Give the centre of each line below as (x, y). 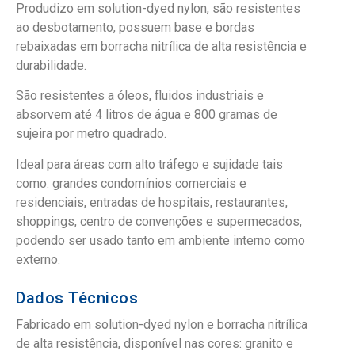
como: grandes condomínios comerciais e (131, 183)
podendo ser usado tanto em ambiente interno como (160, 240)
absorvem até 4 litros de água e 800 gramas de (147, 115)
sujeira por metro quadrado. (91, 134)
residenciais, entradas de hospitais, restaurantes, (152, 202)
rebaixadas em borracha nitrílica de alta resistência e (161, 46)
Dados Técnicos (77, 298)
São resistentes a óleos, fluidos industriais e (140, 96)
